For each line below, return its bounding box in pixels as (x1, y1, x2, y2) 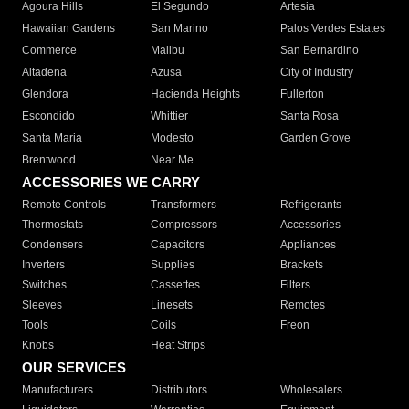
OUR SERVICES (22, 360, 126, 376)
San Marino (151, 22, 209, 36)
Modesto (151, 131, 194, 145)
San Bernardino (279, 44, 359, 58)
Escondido (22, 110, 75, 123)
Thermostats (22, 218, 83, 232)
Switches (22, 278, 67, 292)
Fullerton (279, 88, 324, 101)
